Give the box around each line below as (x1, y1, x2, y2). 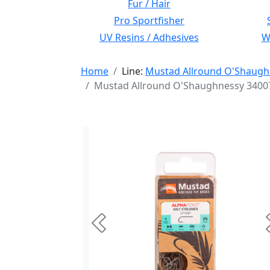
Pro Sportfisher (114, 14, 184, 27)
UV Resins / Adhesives (99, 31, 199, 44)
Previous (98, 222, 137, 236)
